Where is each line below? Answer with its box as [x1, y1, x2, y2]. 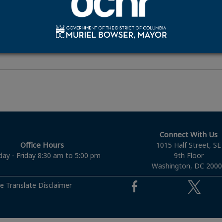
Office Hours [20, 140, 64, 150]
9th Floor [173, 151, 204, 160]
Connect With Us [160, 129, 218, 139]
